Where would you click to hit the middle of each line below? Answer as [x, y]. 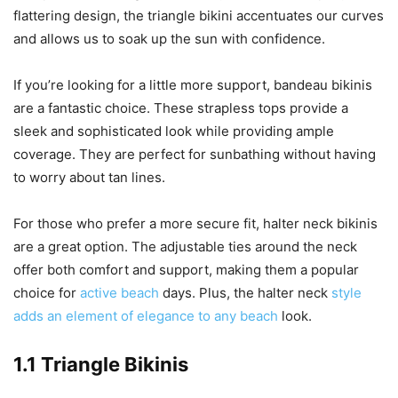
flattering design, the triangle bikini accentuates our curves [199, 16]
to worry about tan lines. [89, 178]
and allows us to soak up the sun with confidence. [169, 39]
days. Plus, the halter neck [245, 293]
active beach [119, 293]
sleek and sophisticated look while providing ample [174, 131]
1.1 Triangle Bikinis [101, 365]
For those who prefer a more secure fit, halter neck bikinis [195, 224]
